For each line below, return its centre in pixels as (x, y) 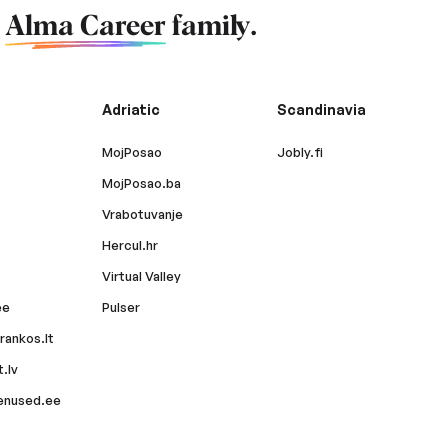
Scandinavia (321, 109)
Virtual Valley (141, 276)
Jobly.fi (299, 152)
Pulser (120, 307)
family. (211, 27)
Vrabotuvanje (142, 214)
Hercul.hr (129, 245)
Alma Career (85, 27)
